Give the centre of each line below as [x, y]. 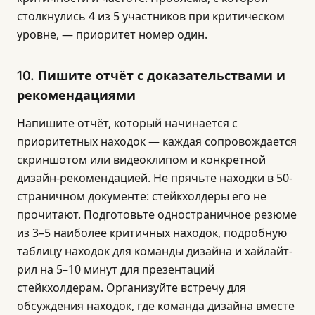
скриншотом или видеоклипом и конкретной [141, 160]
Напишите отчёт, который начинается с [127, 123]
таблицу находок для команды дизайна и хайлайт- [155, 251]
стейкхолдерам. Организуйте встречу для [131, 288]
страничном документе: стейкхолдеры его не [142, 196]
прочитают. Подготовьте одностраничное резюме [157, 214]
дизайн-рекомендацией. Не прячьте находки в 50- [155, 178]
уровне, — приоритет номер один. [112, 34]
